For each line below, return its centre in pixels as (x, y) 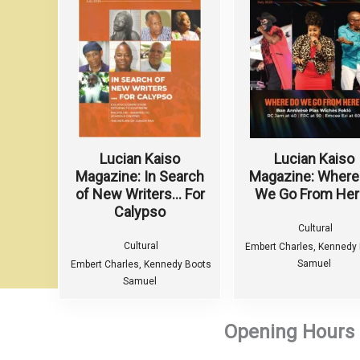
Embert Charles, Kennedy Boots (141, 264)
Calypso (140, 212)
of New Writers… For (140, 194)
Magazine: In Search (140, 176)
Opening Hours (289, 332)
